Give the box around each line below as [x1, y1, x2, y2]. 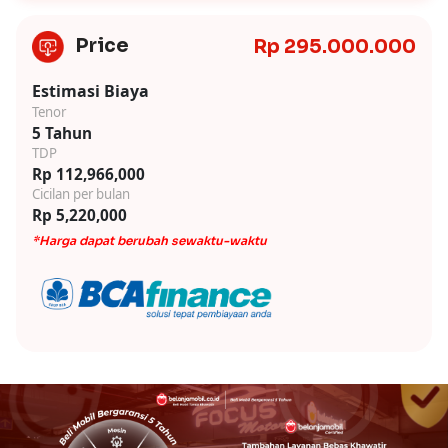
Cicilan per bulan [32, 185, 130, 204]
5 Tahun [32, 123, 92, 144]
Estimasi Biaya [32, 80, 149, 103]
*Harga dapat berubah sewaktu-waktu [32, 233, 267, 249]
